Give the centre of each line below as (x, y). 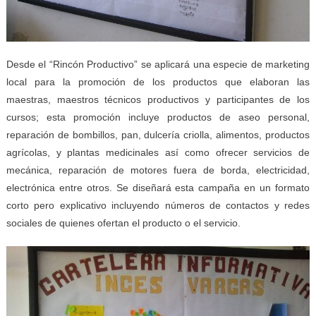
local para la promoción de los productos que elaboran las (158, 81)
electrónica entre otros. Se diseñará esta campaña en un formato (158, 187)
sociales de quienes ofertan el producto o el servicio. (123, 223)
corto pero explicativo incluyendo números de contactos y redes (158, 205)
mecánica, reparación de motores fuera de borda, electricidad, (158, 170)
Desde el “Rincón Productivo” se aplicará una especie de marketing (158, 64)
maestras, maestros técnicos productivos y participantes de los (158, 99)
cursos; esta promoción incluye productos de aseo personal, (158, 117)
